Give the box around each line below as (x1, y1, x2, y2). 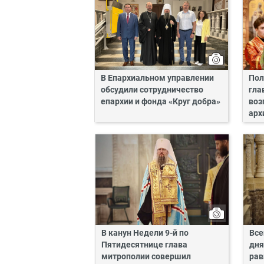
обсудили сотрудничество (101, 85, 203, 95)
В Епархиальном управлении (101, 73, 214, 84)
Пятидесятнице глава (101, 239, 187, 250)
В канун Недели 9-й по (101, 227, 189, 238)
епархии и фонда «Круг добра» (101, 97, 220, 107)
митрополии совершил (101, 251, 191, 262)
